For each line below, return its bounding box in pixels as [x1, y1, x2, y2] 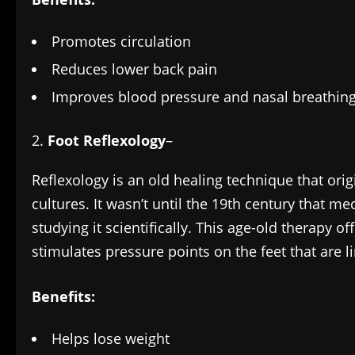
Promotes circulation [52, 32, 191, 52]
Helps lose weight [52, 329, 170, 349]
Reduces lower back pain [52, 59, 217, 79]
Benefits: [32, 287, 99, 307]
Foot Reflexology [48, 131, 166, 151]
